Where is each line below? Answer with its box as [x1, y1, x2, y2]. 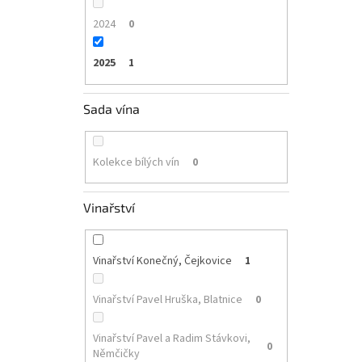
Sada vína [83, 100, 140, 116]
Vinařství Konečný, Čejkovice [92, 253, 232, 270]
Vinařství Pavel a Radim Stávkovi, [92, 330, 250, 347]
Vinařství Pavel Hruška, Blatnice [92, 292, 242, 309]
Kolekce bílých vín [92, 154, 179, 170]
